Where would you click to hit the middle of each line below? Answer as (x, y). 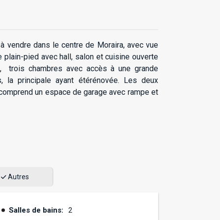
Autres (18, 177)
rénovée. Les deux (124, 81)
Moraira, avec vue (126, 45)
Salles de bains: (36, 210)
